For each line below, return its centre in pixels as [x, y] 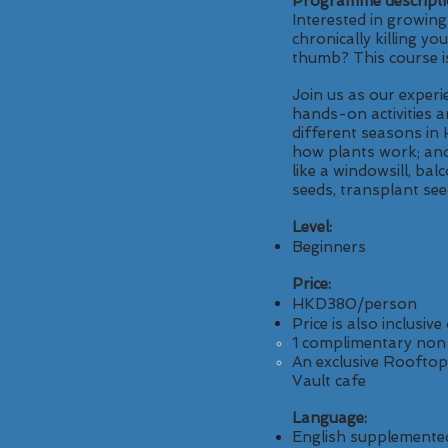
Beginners [329, 247]
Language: [329, 418]
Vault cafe [329, 381]
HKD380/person [354, 304]
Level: [312, 227]
